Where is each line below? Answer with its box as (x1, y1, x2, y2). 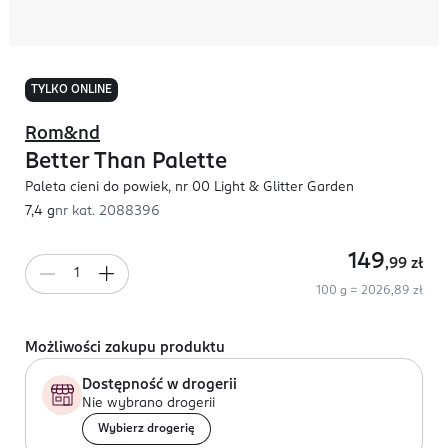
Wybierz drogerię (98, 423, 195, 435)
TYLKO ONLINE (31, 84, 112, 96)
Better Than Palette (25, 151, 227, 173)
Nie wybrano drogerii (82, 397, 215, 410)
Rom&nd (25, 125, 100, 143)
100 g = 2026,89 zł (316, 285, 423, 297)
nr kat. (55, 205, 99, 218)
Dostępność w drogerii (82, 378, 237, 392)
